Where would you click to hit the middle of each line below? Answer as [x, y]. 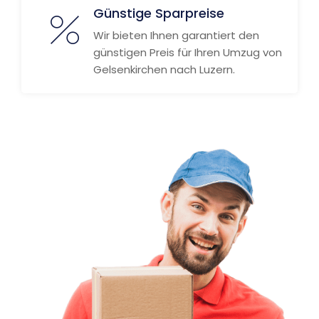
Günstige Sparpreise [159, 13]
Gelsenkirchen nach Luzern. [164, 69]
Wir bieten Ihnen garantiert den [176, 35]
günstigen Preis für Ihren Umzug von [188, 52]
